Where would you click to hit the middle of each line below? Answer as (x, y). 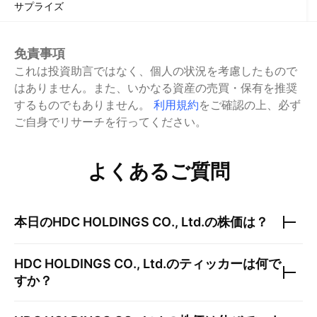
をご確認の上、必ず (250, 105)
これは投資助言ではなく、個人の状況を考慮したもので (156, 71)
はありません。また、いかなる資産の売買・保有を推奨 (156, 88)
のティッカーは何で (224, 264)
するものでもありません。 (82, 105)
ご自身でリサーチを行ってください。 (110, 122)
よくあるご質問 (158, 172)
